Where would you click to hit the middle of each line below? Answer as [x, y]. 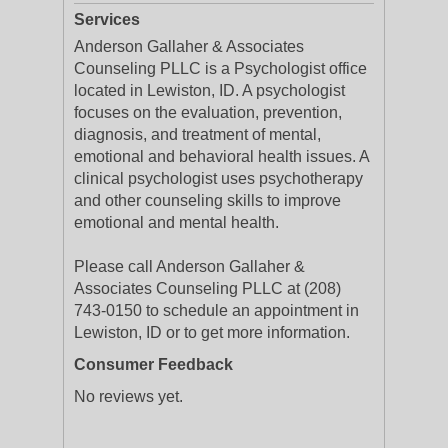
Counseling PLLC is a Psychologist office [220, 68]
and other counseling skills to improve [207, 200]
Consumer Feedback [153, 364]
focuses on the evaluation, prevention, [208, 112]
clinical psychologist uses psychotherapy [218, 178]
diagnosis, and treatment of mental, [197, 134]
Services [107, 19]
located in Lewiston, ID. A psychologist [209, 90]
